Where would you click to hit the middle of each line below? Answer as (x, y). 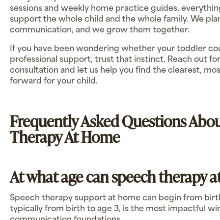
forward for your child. (54, 81)
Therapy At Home (65, 137)
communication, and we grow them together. (100, 30)
